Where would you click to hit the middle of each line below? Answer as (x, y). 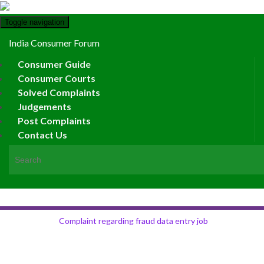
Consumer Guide (54, 64)
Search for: (30, 151)
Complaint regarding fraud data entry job (133, 221)
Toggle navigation (34, 22)
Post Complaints (54, 121)
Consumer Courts (57, 78)
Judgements (44, 106)
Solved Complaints (59, 92)
